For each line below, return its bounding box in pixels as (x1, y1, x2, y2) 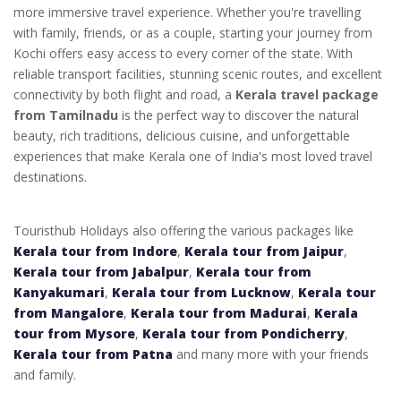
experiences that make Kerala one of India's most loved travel (13, 148, 372, 166)
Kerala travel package (235, 86, 379, 104)
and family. (13, 366, 76, 384)
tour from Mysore (13, 325, 135, 343)
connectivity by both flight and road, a (13, 86, 235, 104)
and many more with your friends (173, 346, 369, 363)
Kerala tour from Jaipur (184, 243, 344, 260)
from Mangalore (13, 304, 124, 322)
